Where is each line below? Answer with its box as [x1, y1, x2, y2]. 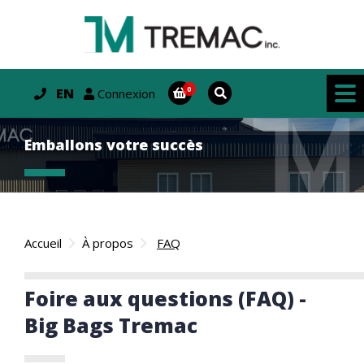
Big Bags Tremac [24, 311, 197, 339]
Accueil [24, 234, 62, 251]
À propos [82, 234, 133, 251]
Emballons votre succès [24, 134, 203, 154]
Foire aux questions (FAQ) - [24, 284, 306, 312]
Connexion [94, 85, 155, 102]
